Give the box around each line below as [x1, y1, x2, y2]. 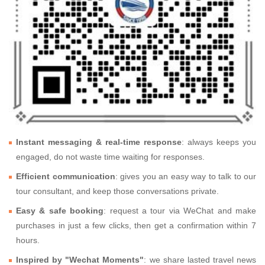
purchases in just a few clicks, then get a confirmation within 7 [16, 221, 256, 231]
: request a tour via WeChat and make [104, 206, 257, 216]
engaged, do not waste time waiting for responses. [16, 152, 205, 162]
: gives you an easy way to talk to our [115, 172, 256, 182]
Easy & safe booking [16, 206, 104, 216]
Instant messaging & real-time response [16, 137, 182, 147]
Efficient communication [16, 172, 115, 182]
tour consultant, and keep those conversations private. [16, 186, 219, 196]
